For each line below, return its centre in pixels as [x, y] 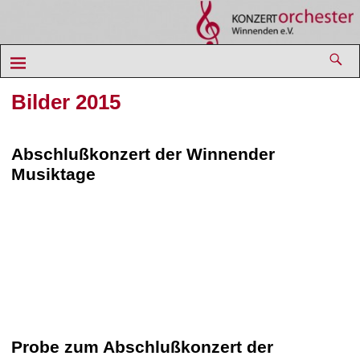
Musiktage [53, 174]
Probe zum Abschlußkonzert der [142, 346]
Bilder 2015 [65, 102]
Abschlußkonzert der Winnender [143, 153]
